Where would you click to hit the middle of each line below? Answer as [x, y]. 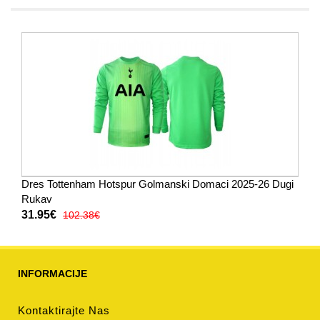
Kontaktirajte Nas [64, 310]
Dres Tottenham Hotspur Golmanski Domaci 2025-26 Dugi [157, 184]
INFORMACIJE [52, 274]
